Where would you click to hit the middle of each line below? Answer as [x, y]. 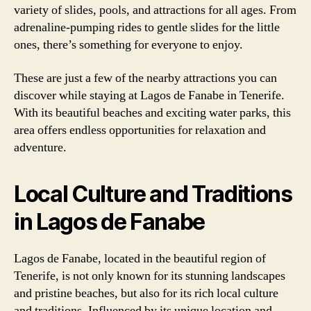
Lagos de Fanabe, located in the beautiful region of [140, 258]
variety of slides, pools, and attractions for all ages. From [155, 10]
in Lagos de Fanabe [110, 221]
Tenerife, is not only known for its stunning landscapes [150, 276]
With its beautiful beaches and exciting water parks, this [152, 112]
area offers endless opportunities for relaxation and [140, 130]
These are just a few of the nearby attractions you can [145, 78]
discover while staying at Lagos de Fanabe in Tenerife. [149, 95]
